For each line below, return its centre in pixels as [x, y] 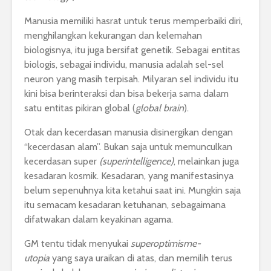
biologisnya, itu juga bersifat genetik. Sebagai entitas [132, 50]
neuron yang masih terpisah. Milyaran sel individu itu [131, 79]
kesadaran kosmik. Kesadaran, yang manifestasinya [129, 176]
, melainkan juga [206, 162]
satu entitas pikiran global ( [80, 108]
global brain [160, 108]
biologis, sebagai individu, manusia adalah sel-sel [124, 65]
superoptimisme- [166, 244]
